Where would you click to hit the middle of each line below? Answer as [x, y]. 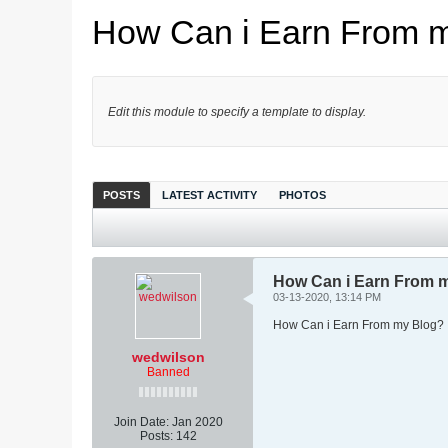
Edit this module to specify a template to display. [237, 112]
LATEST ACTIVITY [209, 195]
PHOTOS [302, 195]
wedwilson [168, 357]
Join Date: [141, 422]
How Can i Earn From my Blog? [358, 325]
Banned [168, 372]
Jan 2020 [197, 422]
